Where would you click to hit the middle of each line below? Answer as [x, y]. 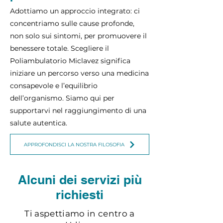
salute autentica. [39, 123]
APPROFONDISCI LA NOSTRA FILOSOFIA [74, 144]
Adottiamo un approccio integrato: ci [75, 11]
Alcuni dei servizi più [80, 180]
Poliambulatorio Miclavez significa [70, 61]
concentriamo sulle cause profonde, [72, 23]
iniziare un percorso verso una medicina [79, 73]
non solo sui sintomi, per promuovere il [78, 36]
